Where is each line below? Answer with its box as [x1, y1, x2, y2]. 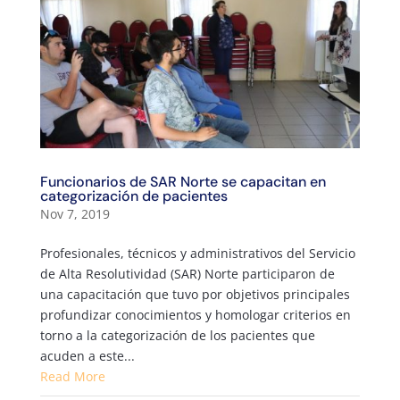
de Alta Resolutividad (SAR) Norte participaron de [39, 265, 335, 283]
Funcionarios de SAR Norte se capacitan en [39, 172, 326, 192]
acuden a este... [39, 347, 135, 365]
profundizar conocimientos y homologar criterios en [39, 306, 351, 324]
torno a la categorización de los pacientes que [39, 327, 315, 345]
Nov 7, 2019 [39, 205, 110, 223]
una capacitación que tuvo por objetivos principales [39, 286, 350, 304]
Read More [39, 368, 105, 386]
